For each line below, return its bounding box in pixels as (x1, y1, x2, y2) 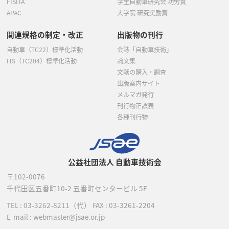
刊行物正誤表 (117, 101, 154, 111)
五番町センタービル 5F (73, 183, 147, 193)
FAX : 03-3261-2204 (93, 200, 155, 210)
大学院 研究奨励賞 (117, 8, 168, 18)
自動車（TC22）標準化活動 (7, 45, 83, 55)
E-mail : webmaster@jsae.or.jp (7, 212, 105, 222)
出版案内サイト (117, 79, 160, 88)
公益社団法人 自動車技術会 (67, 156, 162, 167)
